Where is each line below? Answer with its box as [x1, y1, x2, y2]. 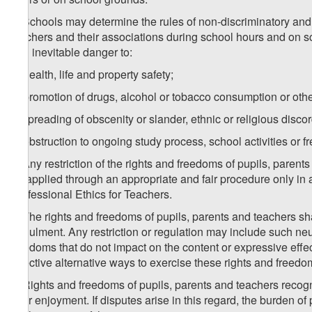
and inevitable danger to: [10, 44, 132, 61]
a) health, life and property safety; [10, 66, 173, 83]
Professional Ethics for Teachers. [10, 186, 172, 203]
